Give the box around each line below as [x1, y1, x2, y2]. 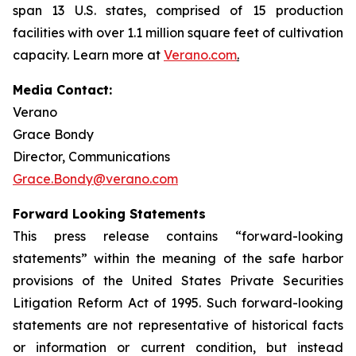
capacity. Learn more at [13, 47, 164, 63]
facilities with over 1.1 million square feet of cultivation [13, 25, 343, 41]
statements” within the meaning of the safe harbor [13, 250, 343, 266]
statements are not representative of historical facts [13, 317, 343, 333]
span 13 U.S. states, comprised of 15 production [13, 2, 343, 18]
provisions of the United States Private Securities [13, 273, 343, 288]
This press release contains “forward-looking [13, 228, 343, 244]
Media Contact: [13, 82, 112, 98]
